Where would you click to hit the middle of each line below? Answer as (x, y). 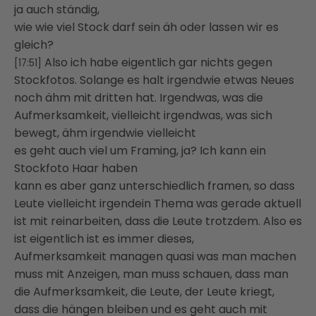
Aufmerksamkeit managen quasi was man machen (155, 256)
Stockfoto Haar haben (76, 168)
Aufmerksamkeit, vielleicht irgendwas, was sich (143, 115)
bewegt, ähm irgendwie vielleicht (105, 133)
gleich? (34, 44)
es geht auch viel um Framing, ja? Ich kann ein (140, 150)
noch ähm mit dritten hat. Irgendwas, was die (139, 97)
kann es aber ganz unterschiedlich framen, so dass (154, 186)
